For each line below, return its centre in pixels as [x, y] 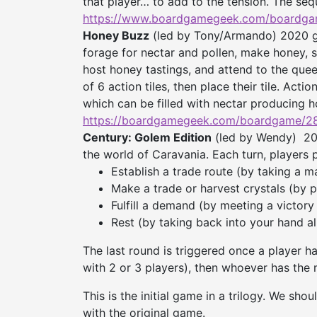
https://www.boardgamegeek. [162, 19]
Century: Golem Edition [147, 138]
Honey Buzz [116, 36]
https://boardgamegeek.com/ [161, 121]
